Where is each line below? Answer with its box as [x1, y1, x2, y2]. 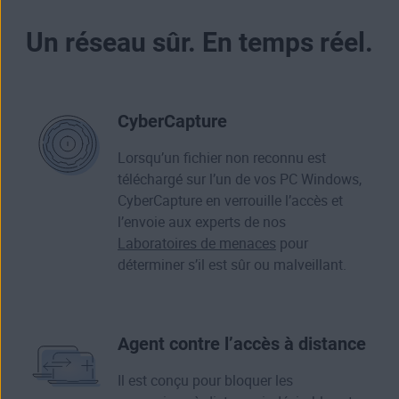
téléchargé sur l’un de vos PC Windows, [118, 171, 362, 189]
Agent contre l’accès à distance [118, 333, 366, 355]
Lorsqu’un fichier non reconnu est [118, 150, 326, 167]
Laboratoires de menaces [118, 235, 276, 253]
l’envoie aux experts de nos [118, 214, 286, 232]
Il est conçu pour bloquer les [118, 372, 293, 390]
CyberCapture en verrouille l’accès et [118, 192, 343, 210]
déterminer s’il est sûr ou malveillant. [118, 256, 346, 274]
